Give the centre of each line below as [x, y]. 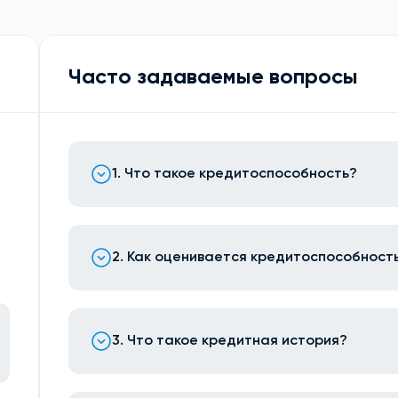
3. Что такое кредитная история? [230, 341]
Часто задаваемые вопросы [214, 77]
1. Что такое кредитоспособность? [235, 174]
